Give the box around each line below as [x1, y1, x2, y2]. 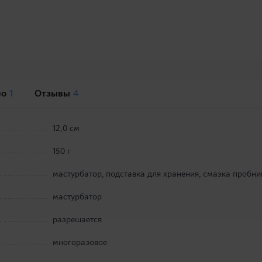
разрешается [53, 214, 102, 225]
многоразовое [53, 237, 108, 248]
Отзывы [35, 87, 73, 100]
